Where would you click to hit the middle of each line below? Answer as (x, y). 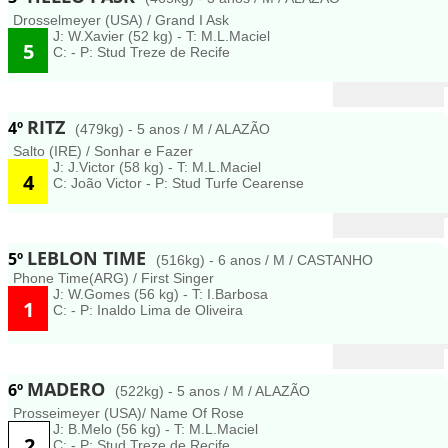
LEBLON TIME (89, 258)
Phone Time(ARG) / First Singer (113, 278)
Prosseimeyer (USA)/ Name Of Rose (128, 413)
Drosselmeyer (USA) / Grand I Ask (121, 20)
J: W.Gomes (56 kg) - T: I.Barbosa (160, 294)
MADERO (68, 389)
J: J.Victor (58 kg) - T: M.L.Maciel (157, 167)
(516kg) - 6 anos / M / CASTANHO (264, 260)
